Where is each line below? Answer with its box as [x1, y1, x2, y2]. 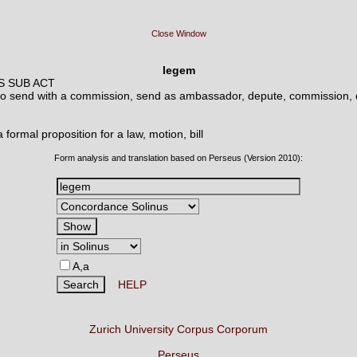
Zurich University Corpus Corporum [89, 323, 268, 335]
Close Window [151, 29, 206, 38]
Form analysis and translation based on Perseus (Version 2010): [54, 153, 303, 163]
